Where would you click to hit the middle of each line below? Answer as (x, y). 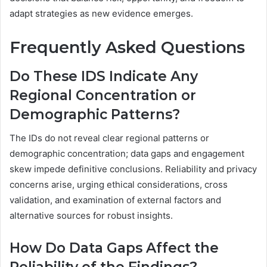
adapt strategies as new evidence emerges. (101, 14)
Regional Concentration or (103, 95)
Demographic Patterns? (95, 114)
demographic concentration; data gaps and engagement (127, 154)
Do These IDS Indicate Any (104, 76)
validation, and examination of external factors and (115, 200)
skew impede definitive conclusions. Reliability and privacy (133, 169)
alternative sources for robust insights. (91, 216)
